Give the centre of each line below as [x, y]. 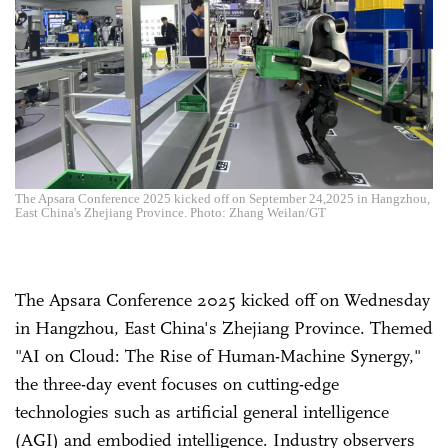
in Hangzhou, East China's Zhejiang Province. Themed [224, 327]
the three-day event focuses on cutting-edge [177, 383]
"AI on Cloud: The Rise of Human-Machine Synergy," [218, 355]
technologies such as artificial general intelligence [202, 411]
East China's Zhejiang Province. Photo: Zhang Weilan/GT [170, 212]
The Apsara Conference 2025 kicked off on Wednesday [222, 299]
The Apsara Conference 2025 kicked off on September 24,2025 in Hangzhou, [222, 198]
